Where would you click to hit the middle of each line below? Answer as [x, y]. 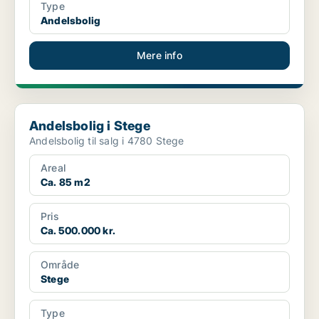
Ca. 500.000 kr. [78, 231]
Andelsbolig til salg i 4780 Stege [107, 141]
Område [60, 265]
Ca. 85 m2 [66, 182]
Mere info [159, 56]
